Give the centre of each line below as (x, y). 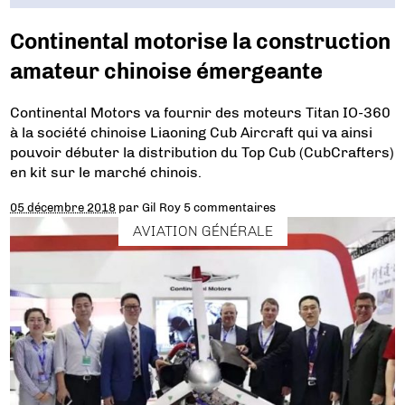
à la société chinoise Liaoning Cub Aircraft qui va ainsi (192, 133)
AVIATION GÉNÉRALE (202, 231)
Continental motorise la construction (201, 41)
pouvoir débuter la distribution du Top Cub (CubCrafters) (202, 153)
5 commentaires (230, 207)
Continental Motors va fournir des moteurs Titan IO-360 (201, 113)
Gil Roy (162, 207)
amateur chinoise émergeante (167, 71)
